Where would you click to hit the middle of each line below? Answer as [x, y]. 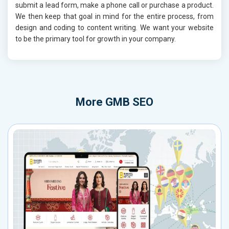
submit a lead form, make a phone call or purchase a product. [114, 5]
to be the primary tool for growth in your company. [96, 39]
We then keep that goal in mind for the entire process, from [114, 17]
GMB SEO [129, 102]
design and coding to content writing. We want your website [114, 28]
